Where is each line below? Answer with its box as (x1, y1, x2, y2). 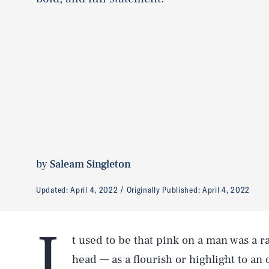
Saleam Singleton (50, 157, 131, 171)
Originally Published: (126, 184, 202, 195)
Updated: (36, 184, 71, 195)
